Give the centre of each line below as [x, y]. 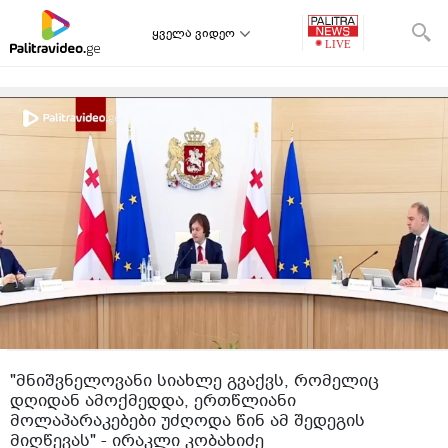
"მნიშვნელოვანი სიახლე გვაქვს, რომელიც [194, 380]
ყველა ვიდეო [193, 33]
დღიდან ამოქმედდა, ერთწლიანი [153, 400]
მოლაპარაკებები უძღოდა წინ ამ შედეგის [187, 420]
